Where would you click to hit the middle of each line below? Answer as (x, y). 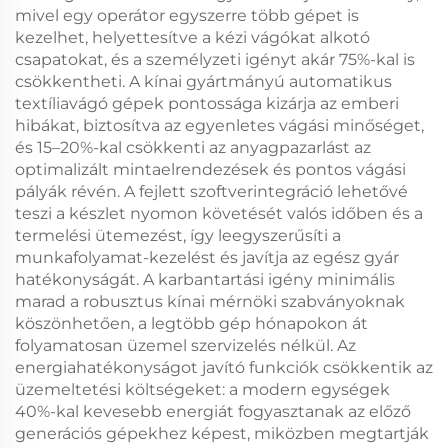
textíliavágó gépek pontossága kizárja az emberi (207, 103)
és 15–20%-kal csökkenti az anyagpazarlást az (193, 147)
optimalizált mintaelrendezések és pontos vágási (210, 169)
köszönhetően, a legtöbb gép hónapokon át (191, 323)
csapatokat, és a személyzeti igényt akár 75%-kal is (215, 59)
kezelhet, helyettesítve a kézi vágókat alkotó (192, 37)
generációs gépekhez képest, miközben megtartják (222, 433)
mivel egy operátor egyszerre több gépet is (187, 15)
